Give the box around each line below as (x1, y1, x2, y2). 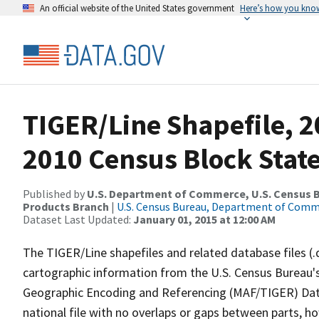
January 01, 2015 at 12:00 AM (133, 212, 276, 226)
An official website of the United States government (40, 2, 234, 14)
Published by (23, 187, 87, 201)
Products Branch (23, 199, 109, 214)
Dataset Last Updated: (23, 212, 133, 226)
